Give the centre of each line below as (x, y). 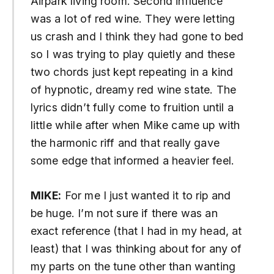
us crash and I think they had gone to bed (137, 37)
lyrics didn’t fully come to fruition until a (132, 108)
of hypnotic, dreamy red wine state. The (133, 90)
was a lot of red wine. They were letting (133, 19)
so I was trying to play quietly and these (133, 54)
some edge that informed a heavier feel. (134, 161)
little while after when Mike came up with (135, 125)
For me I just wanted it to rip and (146, 195)
